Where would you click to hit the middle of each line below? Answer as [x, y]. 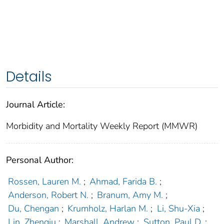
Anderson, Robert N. [48, 195]
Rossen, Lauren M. [44, 182]
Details [29, 77]
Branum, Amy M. [130, 195]
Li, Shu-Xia [178, 209]
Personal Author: [40, 160]
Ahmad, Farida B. [123, 182]
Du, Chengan [33, 209]
